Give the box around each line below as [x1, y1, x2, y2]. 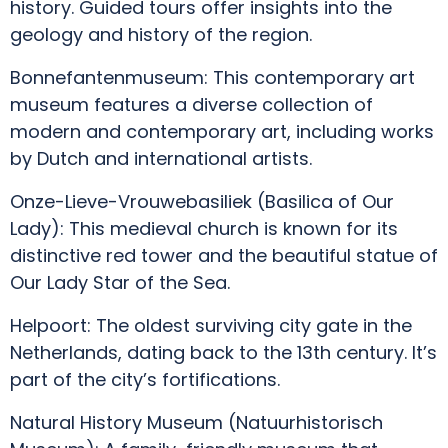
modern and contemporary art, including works [10, 119, 434, 144]
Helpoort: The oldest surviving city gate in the [10, 313, 412, 338]
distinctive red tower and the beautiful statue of [10, 243, 438, 268]
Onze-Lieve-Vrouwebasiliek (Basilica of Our [10, 189, 394, 214]
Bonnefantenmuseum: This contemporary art [10, 65, 415, 90]
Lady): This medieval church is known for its [10, 216, 398, 241]
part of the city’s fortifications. [10, 367, 280, 392]
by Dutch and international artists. [10, 146, 312, 171]
